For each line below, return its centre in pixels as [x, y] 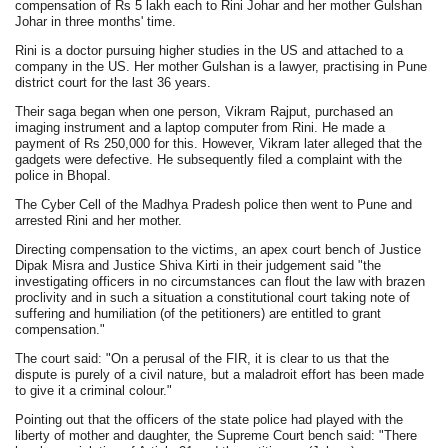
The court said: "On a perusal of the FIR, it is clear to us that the [202, 358]
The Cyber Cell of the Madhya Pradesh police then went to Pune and [214, 204]
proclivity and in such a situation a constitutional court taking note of [213, 297]
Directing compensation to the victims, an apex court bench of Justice [218, 249]
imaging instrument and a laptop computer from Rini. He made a [200, 127]
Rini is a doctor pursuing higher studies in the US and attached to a [209, 50]
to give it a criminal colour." [94, 390]
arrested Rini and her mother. [99, 220]
